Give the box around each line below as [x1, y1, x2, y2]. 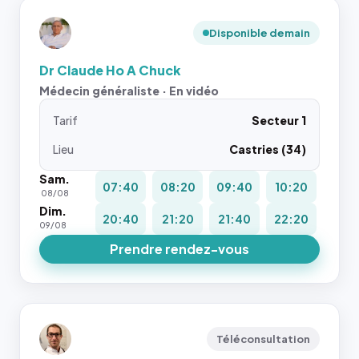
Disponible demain [209, 26, 310, 39]
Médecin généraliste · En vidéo [39, 83, 219, 98]
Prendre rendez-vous [110, 240, 249, 257]
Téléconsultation [216, 333, 310, 345]
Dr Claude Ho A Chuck [39, 62, 181, 79]
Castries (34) [229, 142, 306, 156]
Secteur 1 [252, 113, 306, 127]
